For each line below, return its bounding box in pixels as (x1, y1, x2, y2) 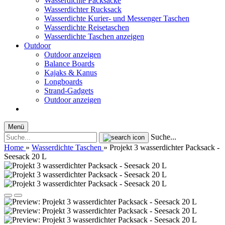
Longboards (44, 77, 82, 86)
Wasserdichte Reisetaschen (44, 23, 129, 32)
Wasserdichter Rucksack (44, 5, 122, 14)
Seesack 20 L (4, 152, 47, 161)
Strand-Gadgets (44, 86, 93, 95)
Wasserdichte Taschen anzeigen (44, 32, 144, 41)
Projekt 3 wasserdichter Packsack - (109, 143, 219, 152)
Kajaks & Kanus (44, 68, 97, 77)
